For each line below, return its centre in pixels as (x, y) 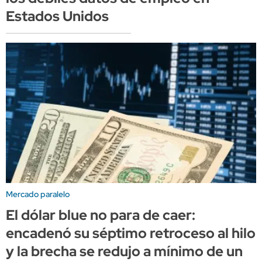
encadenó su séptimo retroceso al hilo (131, 233)
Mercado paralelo (38, 194)
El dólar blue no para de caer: (101, 215)
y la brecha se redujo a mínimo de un (124, 251)
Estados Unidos (57, 16)
